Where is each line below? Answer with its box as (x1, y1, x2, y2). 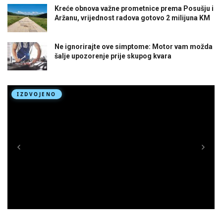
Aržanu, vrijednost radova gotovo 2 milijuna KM (55, 13, 210, 22)
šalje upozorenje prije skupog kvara (55, 52, 171, 60)
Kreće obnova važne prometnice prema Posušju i (55, 4, 214, 12)
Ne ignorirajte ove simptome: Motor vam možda (55, 42, 213, 51)
